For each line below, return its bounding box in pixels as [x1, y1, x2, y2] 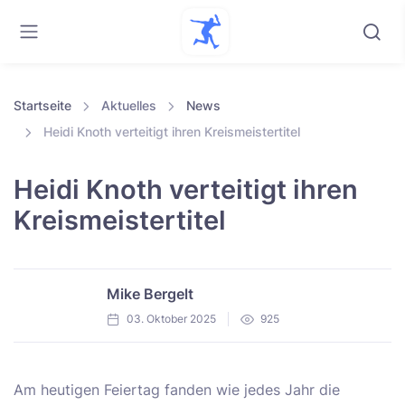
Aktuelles [101, 98, 156, 113]
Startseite [14, 98, 71, 113]
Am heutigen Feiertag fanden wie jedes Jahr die [14, 380, 340, 399]
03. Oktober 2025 [123, 311, 219, 325]
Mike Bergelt [106, 284, 193, 303]
